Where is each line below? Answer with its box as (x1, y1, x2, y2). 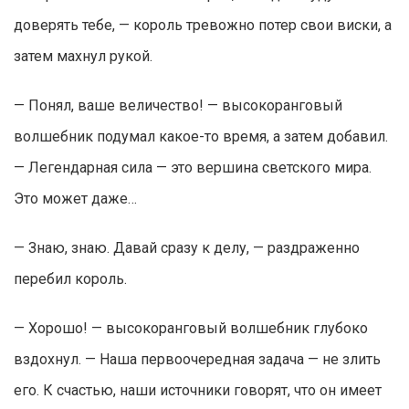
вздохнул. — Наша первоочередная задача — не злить (14, 351, 381, 369)
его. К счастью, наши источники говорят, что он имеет (14, 382, 382, 400)
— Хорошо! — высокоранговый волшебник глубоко (14, 320, 368, 338)
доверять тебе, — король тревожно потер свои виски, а (14, 16, 392, 35)
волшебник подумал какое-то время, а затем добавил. (14, 128, 388, 146)
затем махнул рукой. (14, 47, 152, 66)
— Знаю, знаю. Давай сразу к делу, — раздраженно (14, 239, 360, 257)
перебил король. (14, 270, 127, 288)
